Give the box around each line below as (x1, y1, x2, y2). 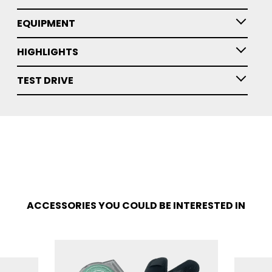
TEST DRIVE (17, 73, 73, 87)
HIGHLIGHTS (17, 45, 78, 59)
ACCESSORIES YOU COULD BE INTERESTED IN (27, 199, 245, 212)
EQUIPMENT (17, 16, 75, 30)
